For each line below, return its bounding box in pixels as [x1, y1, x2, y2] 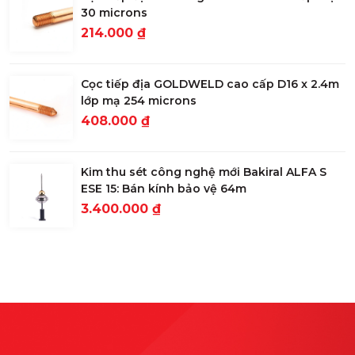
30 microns [81, 6, 147, 21]
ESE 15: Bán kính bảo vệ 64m [81, 181, 246, 197]
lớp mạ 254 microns [81, 94, 197, 109]
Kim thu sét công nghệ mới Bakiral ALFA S [81, 165, 326, 180]
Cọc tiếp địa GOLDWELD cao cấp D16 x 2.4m [81, 77, 339, 92]
